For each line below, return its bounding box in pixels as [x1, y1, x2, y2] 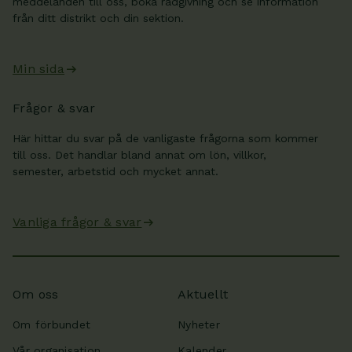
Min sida [13, 61, 65, 77]
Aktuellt [178, 287, 229, 302]
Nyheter [178, 318, 220, 332]
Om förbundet [13, 318, 91, 332]
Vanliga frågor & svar [13, 214, 142, 230]
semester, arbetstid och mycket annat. [13, 165, 218, 178]
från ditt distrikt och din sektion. [13, 12, 184, 25]
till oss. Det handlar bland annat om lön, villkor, [13, 148, 266, 162]
